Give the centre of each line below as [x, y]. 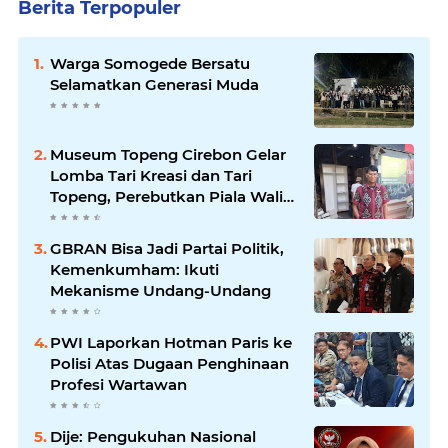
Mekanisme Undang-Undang [160, 291]
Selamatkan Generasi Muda [154, 85]
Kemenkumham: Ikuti [134, 270]
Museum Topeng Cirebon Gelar [168, 155]
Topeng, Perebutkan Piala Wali [166, 197]
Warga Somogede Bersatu [150, 64]
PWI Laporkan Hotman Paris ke [171, 343]
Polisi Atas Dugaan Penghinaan [169, 364]
